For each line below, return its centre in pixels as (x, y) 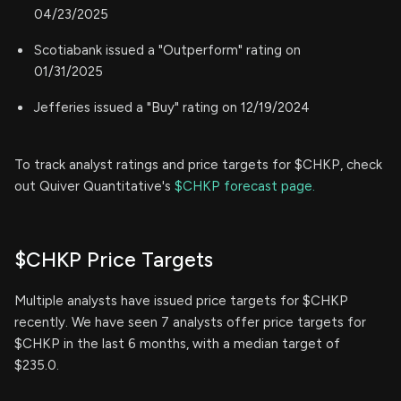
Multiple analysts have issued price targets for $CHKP (181, 301)
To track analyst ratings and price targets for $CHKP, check (198, 165)
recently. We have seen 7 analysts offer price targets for (190, 322)
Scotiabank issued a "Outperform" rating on (167, 50)
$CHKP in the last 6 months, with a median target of (177, 344)
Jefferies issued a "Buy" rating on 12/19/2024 (172, 107)
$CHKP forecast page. (245, 186)
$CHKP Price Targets (114, 260)
